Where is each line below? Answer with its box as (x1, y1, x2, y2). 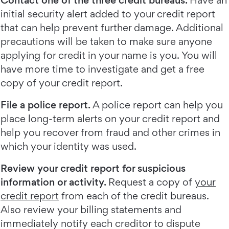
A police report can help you (93, 99, 223, 111)
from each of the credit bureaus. (59, 190, 209, 202)
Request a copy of (108, 176, 195, 189)
